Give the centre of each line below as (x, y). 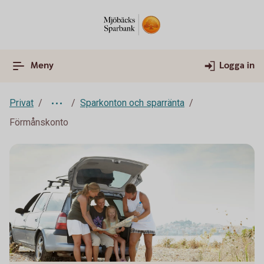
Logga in (237, 66)
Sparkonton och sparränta (132, 103)
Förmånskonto (39, 122)
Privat (22, 103)
